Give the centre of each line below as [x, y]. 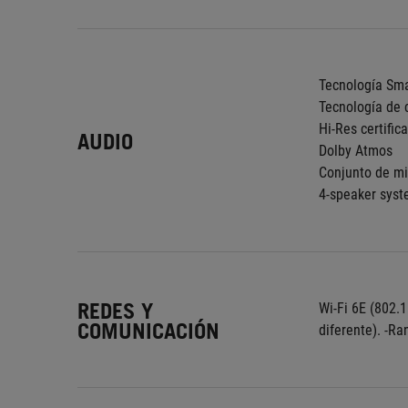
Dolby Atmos [356, 151]
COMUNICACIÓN [148, 331]
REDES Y [115, 311]
